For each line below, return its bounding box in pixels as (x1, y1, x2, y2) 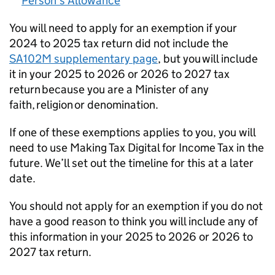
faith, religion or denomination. (9, 98, 158, 112)
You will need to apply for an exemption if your (9, 21, 237, 35)
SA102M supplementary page (9, 52, 158, 66)
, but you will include (158, 52, 258, 66)
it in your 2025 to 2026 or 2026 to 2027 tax (9, 67, 230, 81)
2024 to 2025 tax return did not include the (9, 36, 228, 50)
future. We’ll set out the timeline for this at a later (9, 156, 254, 170)
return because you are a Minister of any (9, 82, 209, 96)
